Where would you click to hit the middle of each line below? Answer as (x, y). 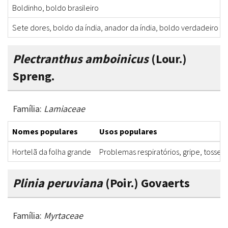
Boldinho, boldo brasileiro (55, 8)
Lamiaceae (64, 109)
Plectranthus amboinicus (81, 59)
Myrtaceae (63, 216)
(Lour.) (168, 59)
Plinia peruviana (58, 183)
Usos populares (128, 132)
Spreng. (34, 76)
